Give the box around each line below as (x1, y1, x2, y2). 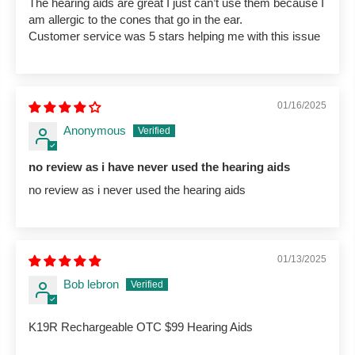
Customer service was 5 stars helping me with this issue (29, 29, 320, 43)
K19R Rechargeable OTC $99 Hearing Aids (29, 319, 253, 334)
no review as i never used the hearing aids (29, 182, 246, 197)
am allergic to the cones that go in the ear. (29, 12, 242, 26)
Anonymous (63, 123, 126, 137)
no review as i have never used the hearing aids (29, 159, 290, 174)
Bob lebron (63, 277, 119, 291)
